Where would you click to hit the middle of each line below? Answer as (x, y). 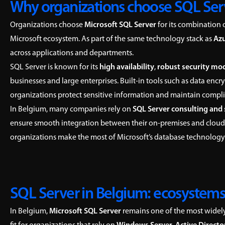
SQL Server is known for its (55, 67)
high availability (127, 67)
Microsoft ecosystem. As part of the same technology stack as (112, 39)
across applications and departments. (72, 53)
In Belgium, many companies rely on (71, 109)
